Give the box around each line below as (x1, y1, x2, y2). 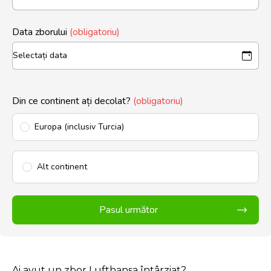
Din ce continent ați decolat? (12, 94, 133, 108)
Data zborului (12, 25, 70, 39)
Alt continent (37, 161, 87, 172)
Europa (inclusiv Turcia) (34, 121, 124, 132)
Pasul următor (99, 203, 158, 217)
